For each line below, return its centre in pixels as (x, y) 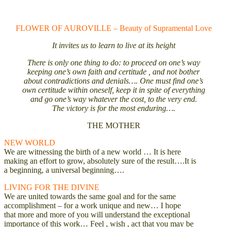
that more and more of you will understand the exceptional (97, 214)
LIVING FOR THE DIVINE (52, 187)
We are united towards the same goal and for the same (90, 196)
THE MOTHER (113, 125)
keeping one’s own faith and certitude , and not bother (113, 71)
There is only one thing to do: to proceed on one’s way (113, 62)
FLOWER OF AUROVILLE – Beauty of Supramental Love (113, 28)
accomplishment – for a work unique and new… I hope (92, 205)
